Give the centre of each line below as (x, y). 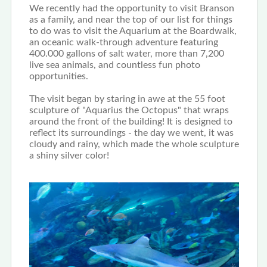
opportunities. (58, 76)
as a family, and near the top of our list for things (131, 19)
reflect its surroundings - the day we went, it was (131, 133)
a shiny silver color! (70, 155)
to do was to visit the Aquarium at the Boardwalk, (133, 31)
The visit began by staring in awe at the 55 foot (127, 99)
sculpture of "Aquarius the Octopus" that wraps (129, 110)
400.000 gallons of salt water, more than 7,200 (126, 53)
